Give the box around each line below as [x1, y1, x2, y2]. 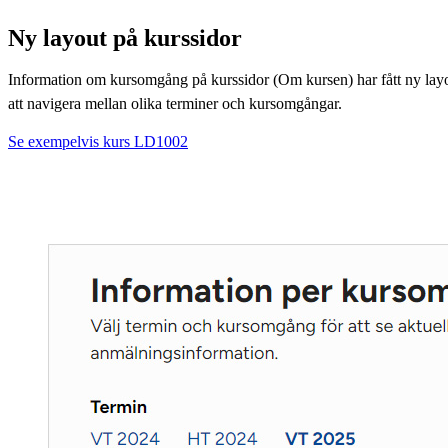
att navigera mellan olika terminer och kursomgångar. [8, 94, 342, 112]
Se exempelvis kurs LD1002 [8, 132, 188, 150]
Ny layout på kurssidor [8, 24, 242, 51]
